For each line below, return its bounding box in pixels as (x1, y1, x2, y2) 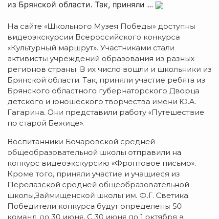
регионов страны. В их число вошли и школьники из (7, 65, 212, 74)
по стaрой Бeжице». (7, 118, 85, 128)
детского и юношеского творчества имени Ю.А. (7, 97, 196, 107)
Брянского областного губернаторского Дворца (7, 86, 199, 96)
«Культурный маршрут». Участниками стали (7, 43, 175, 53)
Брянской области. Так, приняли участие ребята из (7, 75, 205, 85)
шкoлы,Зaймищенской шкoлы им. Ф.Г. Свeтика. (7, 191, 190, 200)
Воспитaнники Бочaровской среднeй (7, 137, 155, 147)
